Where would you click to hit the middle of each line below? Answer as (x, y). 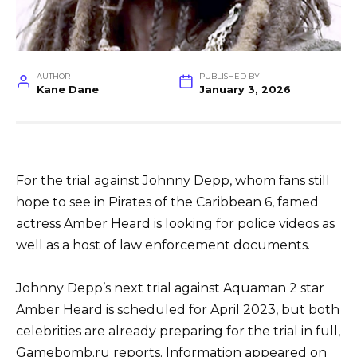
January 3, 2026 (245, 90)
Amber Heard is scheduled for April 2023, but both (178, 309)
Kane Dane (67, 90)
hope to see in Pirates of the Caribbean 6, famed (167, 202)
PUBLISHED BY (229, 76)
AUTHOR (53, 76)
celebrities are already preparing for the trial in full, (178, 331)
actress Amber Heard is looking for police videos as (175, 223)
